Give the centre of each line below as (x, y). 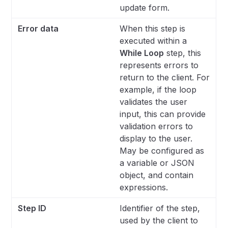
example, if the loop (158, 90)
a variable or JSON (157, 163)
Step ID (32, 208)
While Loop (142, 53)
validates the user (154, 102)
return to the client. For (165, 77)
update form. (145, 8)
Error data (38, 28)
